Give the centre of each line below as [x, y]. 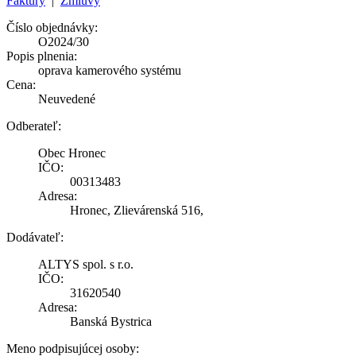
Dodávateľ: [35, 237]
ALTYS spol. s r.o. [86, 264]
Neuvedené [67, 99]
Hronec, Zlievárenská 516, [137, 210]
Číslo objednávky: [52, 27]
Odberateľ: [34, 126]
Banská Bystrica [111, 321]
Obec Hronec [72, 153]
